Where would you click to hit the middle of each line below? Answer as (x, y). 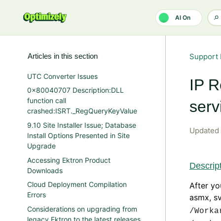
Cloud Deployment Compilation (77, 184)
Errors (37, 195)
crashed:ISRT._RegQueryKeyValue (82, 111)
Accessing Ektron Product (69, 160)
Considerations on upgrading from (82, 209)
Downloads (45, 170)
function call (47, 101)
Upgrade (41, 146)
